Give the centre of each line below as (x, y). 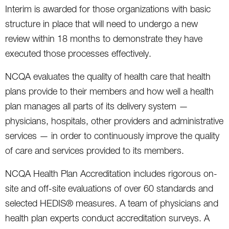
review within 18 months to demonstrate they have (104, 38)
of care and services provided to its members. (95, 150)
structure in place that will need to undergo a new (101, 24)
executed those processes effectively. (78, 53)
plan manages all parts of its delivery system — (97, 106)
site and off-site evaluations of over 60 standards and (109, 188)
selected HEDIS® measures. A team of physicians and (112, 203)
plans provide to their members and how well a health (109, 91)
